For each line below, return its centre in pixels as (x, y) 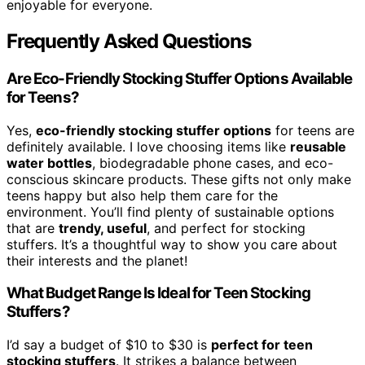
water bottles (49, 163)
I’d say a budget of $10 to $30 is (109, 345)
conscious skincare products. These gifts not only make (179, 179)
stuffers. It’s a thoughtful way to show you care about (172, 244)
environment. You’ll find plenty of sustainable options (170, 211)
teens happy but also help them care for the (142, 195)
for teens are (313, 130)
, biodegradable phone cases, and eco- (213, 163)
